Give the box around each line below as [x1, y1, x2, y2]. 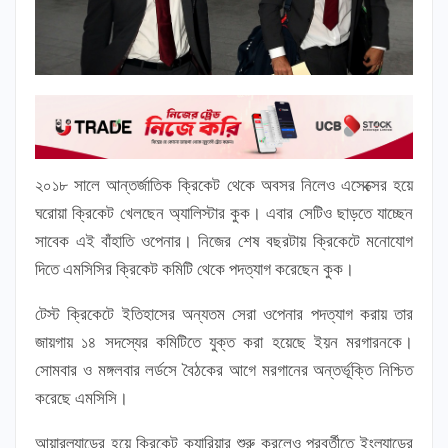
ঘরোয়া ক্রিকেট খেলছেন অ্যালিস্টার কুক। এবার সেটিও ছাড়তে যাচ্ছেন [35, 202, 413, 223]
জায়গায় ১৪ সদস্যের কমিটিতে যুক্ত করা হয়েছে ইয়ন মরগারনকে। [35, 331, 413, 352]
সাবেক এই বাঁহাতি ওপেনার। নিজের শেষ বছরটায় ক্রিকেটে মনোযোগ [35, 230, 413, 251]
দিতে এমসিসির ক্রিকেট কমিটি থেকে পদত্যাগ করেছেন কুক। [35, 258, 354, 279]
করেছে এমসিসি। [35, 387, 128, 408]
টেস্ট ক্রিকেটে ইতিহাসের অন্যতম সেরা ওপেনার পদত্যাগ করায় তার [35, 303, 413, 324]
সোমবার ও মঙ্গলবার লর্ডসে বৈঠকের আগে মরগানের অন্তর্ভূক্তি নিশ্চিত [35, 359, 413, 380]
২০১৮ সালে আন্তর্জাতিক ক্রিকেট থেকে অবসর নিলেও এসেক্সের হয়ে [35, 174, 413, 195]
